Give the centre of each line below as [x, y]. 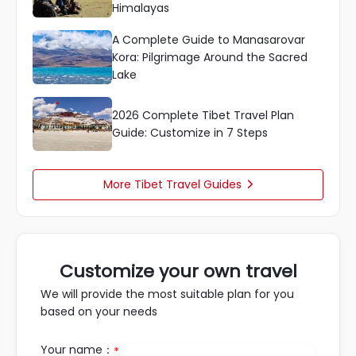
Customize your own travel [178, 271]
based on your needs [99, 311]
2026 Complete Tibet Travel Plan [203, 115]
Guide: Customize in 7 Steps [190, 133]
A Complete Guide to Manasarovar [209, 40]
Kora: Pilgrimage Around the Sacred [210, 57]
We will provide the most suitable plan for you [167, 294]
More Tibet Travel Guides [172, 184]
